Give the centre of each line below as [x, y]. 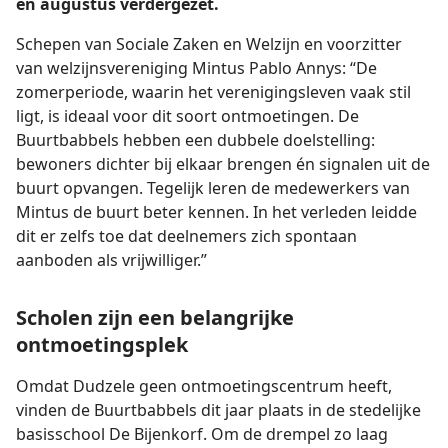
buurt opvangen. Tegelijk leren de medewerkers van [213, 188]
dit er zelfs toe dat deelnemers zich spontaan [186, 236]
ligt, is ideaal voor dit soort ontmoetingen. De [187, 116]
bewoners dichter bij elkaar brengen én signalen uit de [223, 164]
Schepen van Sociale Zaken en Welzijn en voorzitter [209, 44]
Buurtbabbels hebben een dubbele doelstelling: [195, 140]
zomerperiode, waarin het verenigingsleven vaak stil [213, 92]
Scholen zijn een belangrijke [155, 317]
